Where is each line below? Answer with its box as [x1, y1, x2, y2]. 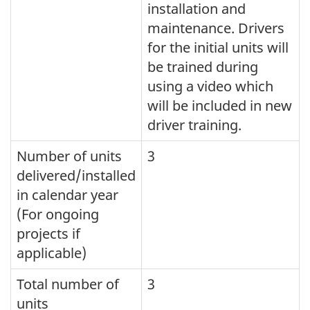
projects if [17, 224, 80, 243]
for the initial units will [147, 37, 289, 57]
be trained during [147, 57, 258, 76]
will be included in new [147, 95, 292, 115]
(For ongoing [17, 204, 99, 224]
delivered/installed [17, 165, 136, 185]
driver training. [147, 115, 241, 134]
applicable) [17, 243, 86, 262]
